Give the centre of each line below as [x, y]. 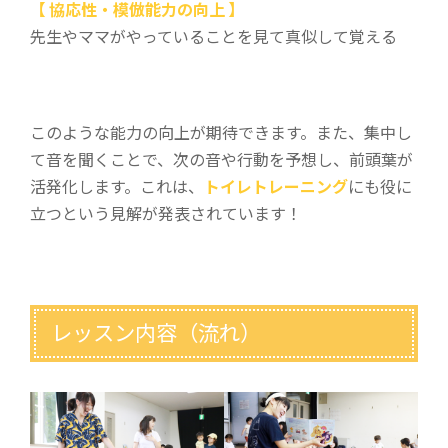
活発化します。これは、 [117, 186]
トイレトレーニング [276, 186]
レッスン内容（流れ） [156, 333]
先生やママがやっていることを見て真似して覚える [213, 36]
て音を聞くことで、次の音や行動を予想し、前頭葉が [221, 159]
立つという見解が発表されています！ [166, 213]
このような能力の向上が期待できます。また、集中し [221, 132]
